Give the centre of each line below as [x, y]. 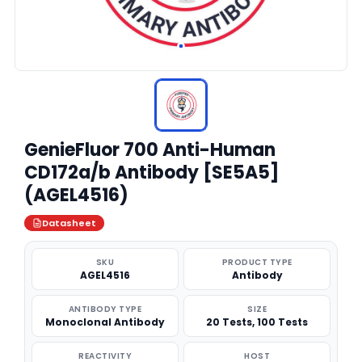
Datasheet [69, 223]
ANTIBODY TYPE [105, 309]
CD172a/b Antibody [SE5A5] [152, 173]
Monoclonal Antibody [105, 322]
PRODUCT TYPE [257, 262]
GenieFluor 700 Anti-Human [150, 150]
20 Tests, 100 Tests [257, 322]
